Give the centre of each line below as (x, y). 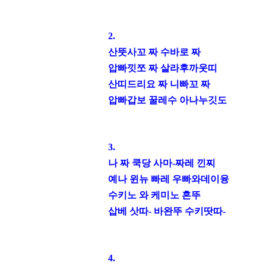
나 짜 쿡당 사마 (140, 163)
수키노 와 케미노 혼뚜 (154, 195)
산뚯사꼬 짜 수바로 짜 (154, 52)
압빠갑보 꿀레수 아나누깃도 (167, 100)
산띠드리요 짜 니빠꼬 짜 (159, 84)
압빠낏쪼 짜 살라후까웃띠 (163, 68)
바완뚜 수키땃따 (188, 211)
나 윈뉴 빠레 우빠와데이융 (173, 179)
